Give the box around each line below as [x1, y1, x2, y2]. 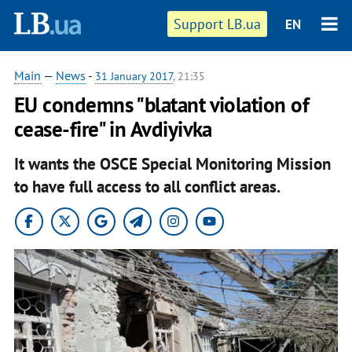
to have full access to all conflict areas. [13, 175, 280, 197]
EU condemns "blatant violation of [13, 91, 310, 118]
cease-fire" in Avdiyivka [13, 115, 212, 142]
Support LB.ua [174, 15, 262, 33]
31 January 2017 [94, 69, 173, 83]
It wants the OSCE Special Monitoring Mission [13, 152, 331, 174]
